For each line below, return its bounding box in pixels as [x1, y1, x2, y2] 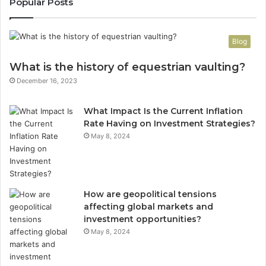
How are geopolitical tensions [84, 189, 217, 200]
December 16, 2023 [17, 77, 77, 85]
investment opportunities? [84, 214, 201, 225]
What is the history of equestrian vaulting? [9, 61, 245, 74]
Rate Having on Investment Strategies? [84, 118, 255, 129]
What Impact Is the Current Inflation [84, 106, 243, 117]
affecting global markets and [84, 201, 213, 213]
